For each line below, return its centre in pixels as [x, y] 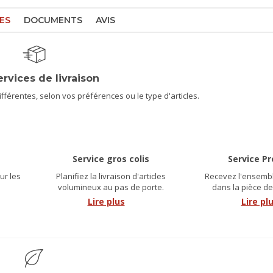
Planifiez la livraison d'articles [111, 176]
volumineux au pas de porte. [111, 187]
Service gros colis [111, 158]
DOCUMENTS [53, 20]
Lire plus [106, 201]
